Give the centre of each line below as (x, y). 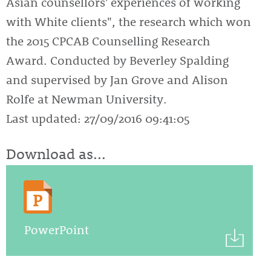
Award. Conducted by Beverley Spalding (117, 60)
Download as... (56, 154)
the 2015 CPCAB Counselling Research (108, 41)
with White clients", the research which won (129, 21)
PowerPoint (57, 229)
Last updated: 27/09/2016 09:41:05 (98, 118)
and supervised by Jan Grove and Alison (117, 79)
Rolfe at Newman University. (87, 99)
